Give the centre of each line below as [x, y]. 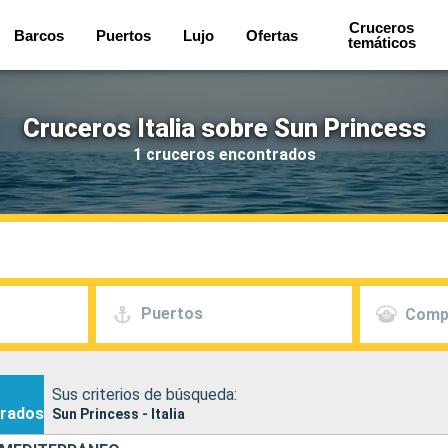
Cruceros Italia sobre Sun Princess [224, 128]
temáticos [381, 42]
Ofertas [271, 35]
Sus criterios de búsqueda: [144, 394]
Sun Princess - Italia [118, 413]
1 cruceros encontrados [224, 154]
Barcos [38, 35]
